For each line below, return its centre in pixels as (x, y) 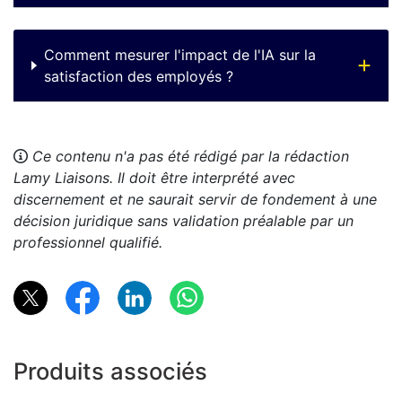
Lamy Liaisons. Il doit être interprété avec (154, 178)
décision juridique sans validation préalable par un (184, 221)
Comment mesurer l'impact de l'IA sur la (179, 55)
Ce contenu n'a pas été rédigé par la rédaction (191, 157)
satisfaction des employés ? (138, 77)
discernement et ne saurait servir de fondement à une (195, 200)
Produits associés (110, 371)
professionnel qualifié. (88, 243)
